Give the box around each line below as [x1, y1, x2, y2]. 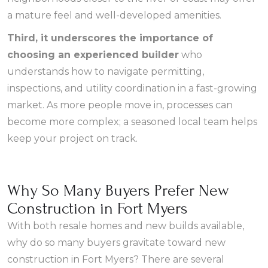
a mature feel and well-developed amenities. [7, 10, 221, 21]
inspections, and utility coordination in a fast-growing [7, 83, 257, 94]
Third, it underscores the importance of [7, 32, 213, 44]
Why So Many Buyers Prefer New [7, 181, 229, 200]
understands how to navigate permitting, [7, 66, 204, 77]
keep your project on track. [7, 133, 138, 144]
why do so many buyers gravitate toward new [7, 237, 226, 248]
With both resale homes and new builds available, [7, 220, 244, 232]
